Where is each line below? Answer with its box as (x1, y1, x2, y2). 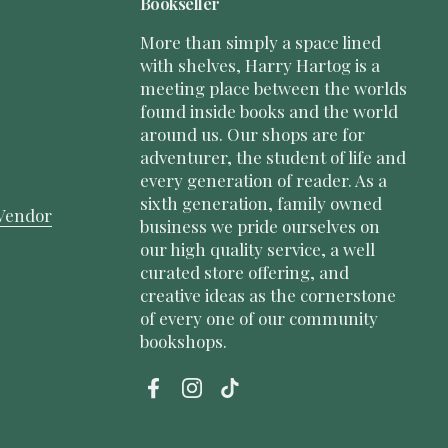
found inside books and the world (140, 100, 398, 122)
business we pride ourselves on (140, 215, 380, 237)
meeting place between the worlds (140, 77, 407, 99)
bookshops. (140, 330, 227, 352)
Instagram (191, 387, 275, 410)
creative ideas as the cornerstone (140, 284, 396, 306)
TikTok (229, 387, 284, 410)
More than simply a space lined (140, 31, 381, 53)
